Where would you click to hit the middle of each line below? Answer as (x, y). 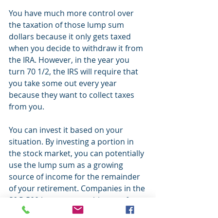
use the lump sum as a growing (67, 165)
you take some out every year (64, 83)
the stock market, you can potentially (77, 153)
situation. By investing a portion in (72, 142)
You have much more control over (72, 13)
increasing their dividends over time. (77, 212)
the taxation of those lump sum (67, 25)
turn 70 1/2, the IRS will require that (74, 72)
